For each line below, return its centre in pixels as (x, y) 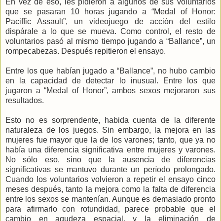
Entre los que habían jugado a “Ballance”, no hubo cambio (110, 71)
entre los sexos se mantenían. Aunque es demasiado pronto (110, 199)
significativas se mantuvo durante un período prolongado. (110, 169)
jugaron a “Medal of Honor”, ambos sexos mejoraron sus (110, 90)
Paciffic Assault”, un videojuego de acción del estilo (110, 21)
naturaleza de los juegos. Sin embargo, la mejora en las (110, 130)
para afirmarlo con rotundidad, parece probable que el (110, 209)
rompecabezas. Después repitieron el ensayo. (86, 51)
